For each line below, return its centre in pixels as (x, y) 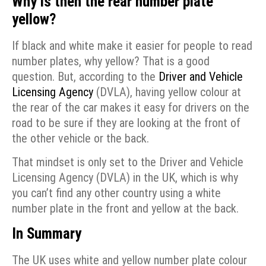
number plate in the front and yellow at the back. (125, 209)
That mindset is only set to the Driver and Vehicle (128, 162)
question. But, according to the (85, 76)
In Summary (47, 233)
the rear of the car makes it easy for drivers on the (131, 107)
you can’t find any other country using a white (116, 193)
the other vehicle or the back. (80, 138)
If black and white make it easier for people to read (132, 45)
